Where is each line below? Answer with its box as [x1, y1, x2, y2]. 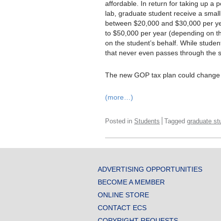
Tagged [164, 117, 187, 125]
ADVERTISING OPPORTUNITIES [98, 165, 202, 173]
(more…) [105, 93, 133, 101]
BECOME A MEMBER [98, 178, 165, 186]
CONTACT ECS [98, 203, 147, 212]
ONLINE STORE [98, 190, 149, 199]
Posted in [105, 117, 134, 125]
